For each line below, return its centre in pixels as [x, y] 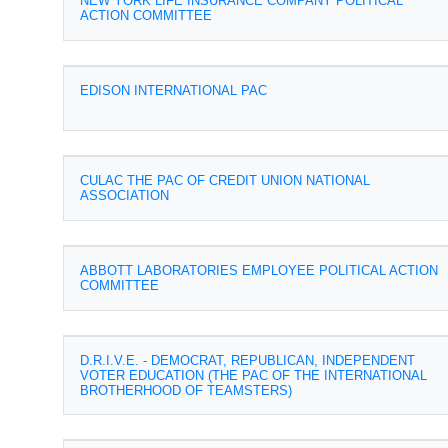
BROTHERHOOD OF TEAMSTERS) [186, 390]
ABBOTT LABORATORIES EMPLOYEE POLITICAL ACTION [259, 270]
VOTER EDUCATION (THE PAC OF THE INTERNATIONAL [253, 375]
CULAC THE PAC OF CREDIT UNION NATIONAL [225, 180]
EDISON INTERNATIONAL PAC [173, 90]
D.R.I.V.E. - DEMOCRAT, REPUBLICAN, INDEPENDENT [247, 360]
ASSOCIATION [124, 195]
